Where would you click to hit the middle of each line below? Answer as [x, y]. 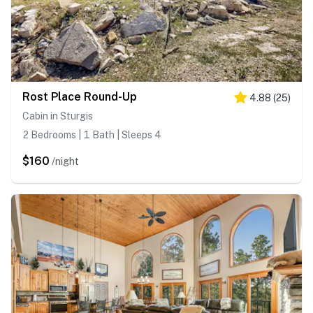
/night [65, 162]
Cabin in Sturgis [58, 116]
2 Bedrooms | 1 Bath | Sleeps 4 [92, 135]
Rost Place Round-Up [80, 97]
